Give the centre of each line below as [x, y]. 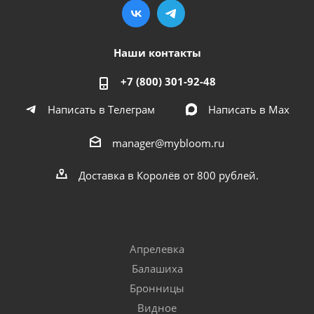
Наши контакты [157, 52]
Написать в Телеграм [101, 109]
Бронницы [157, 288]
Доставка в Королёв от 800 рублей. [168, 175]
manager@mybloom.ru [168, 143]
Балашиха [157, 268]
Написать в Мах [248, 109]
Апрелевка [157, 248]
